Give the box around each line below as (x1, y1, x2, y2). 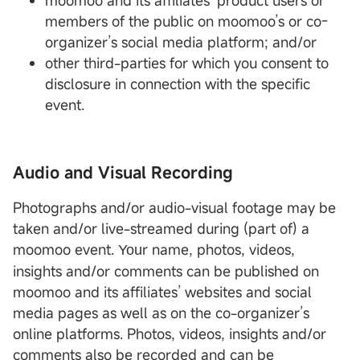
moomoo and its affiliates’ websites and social (13, 282, 312, 302)
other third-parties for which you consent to (45, 53, 329, 73)
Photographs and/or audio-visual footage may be (13, 198, 336, 218)
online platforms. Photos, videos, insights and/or (13, 324, 326, 344)
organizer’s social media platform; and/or (45, 32, 317, 52)
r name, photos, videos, (142, 239, 295, 260)
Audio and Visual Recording (13, 162, 233, 184)
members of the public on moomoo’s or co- (45, 11, 328, 31)
